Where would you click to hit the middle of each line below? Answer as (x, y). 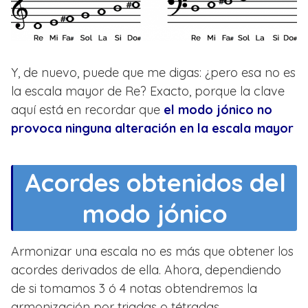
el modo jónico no (218, 110)
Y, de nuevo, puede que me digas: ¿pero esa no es (153, 73)
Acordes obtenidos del (155, 183)
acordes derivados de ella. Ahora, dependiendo (146, 270)
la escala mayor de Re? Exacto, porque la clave (148, 91)
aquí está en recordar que (87, 110)
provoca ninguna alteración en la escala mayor (152, 129)
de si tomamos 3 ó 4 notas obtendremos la (134, 289)
